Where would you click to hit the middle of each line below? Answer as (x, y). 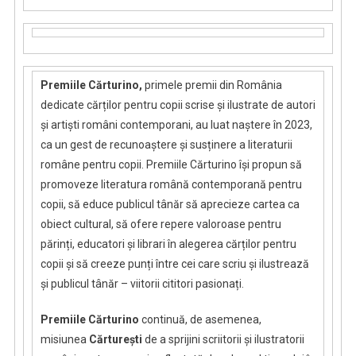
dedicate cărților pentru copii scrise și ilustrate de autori (178, 105)
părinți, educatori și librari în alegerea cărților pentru (168, 244)
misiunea (63, 340)
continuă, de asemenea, (201, 320)
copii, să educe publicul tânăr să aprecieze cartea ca (170, 205)
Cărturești (115, 340)
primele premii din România (213, 85)
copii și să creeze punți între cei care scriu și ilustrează (174, 264)
